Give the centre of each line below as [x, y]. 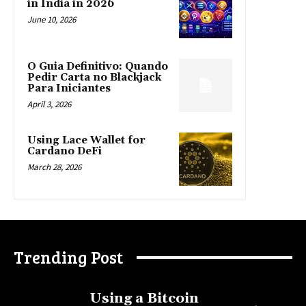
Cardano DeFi [65, 152]
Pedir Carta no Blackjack [94, 78]
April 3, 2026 [49, 105]
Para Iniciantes [69, 89]
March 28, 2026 [54, 167]
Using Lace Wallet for [86, 141]
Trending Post [68, 257]
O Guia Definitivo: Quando [98, 67]
